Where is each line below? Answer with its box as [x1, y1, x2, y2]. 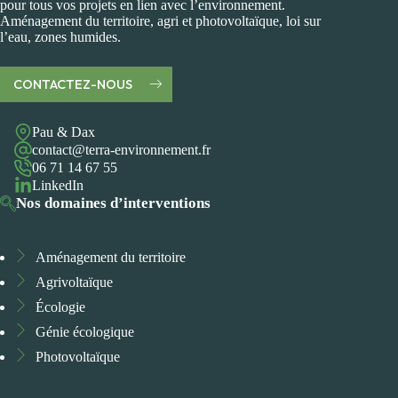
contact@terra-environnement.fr [32, 141, 211, 157]
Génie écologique [36, 323, 134, 339]
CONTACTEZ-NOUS [13, 76, 132, 92]
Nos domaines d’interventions [16, 194, 211, 211]
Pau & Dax [32, 123, 95, 139]
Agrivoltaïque [36, 274, 113, 290]
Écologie [36, 298, 85, 314]
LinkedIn [32, 177, 84, 193]
